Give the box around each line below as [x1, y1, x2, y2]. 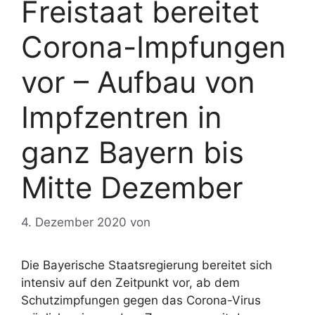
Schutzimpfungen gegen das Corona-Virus [21, 292, 261, 307]
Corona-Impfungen [21, 29, 286, 65]
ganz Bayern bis [21, 134, 244, 171]
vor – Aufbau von [21, 64, 255, 101]
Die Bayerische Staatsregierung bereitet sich [21, 257, 272, 272]
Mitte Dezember [21, 169, 243, 206]
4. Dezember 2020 [21, 214, 127, 229]
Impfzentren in [21, 99, 222, 136]
